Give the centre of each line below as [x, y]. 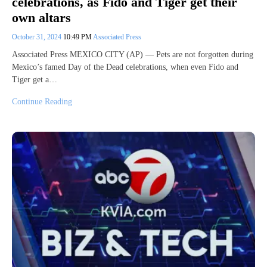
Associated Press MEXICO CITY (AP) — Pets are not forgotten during [133, 55]
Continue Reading [42, 102]
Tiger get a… [35, 80]
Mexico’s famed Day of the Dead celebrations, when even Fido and [125, 67]
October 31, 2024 [38, 37]
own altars [41, 18]
